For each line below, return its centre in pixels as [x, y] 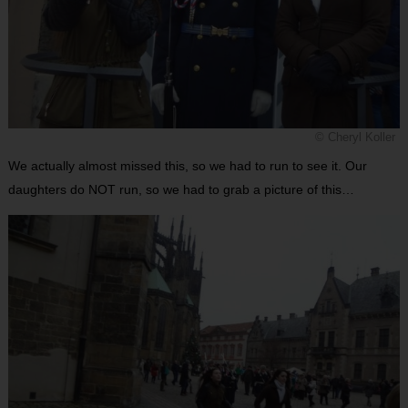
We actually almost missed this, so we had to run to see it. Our [187, 166]
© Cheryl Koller [356, 138]
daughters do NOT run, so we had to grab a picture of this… [181, 190]
